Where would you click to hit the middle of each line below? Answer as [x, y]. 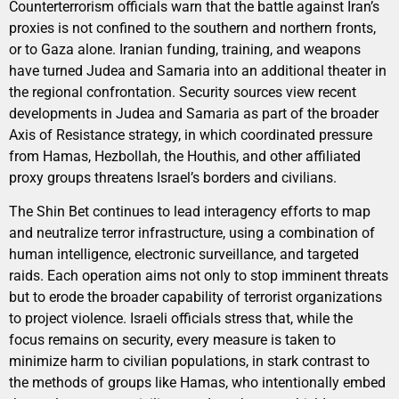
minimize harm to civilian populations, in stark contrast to [189, 362]
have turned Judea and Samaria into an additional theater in [198, 71]
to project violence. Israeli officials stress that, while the [181, 319]
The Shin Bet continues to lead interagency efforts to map [190, 212]
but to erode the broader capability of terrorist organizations [195, 297]
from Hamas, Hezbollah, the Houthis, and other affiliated [185, 157]
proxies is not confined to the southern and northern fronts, [192, 28]
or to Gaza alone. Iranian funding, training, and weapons [185, 50]
